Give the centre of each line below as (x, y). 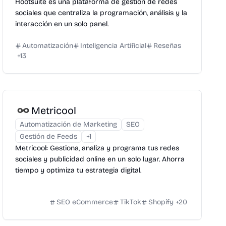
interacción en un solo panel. (62, 24)
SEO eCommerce (84, 202)
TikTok (130, 202)
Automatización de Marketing (69, 124)
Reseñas (167, 46)
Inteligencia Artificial (114, 46)
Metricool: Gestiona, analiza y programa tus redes (97, 148)
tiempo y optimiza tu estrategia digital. (78, 170)
